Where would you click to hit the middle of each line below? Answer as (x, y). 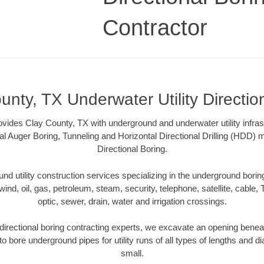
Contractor (155, 27)
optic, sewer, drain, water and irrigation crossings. (132, 201)
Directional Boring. (132, 149)
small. (132, 253)
